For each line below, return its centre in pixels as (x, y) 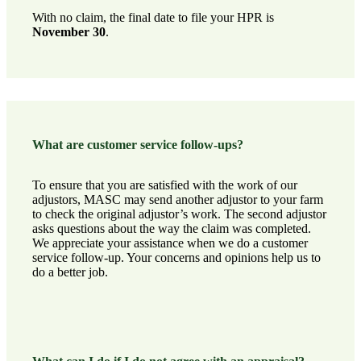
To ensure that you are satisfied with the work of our (165, 185)
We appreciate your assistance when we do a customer (170, 243)
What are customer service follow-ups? (138, 144)
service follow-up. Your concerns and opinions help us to (176, 257)
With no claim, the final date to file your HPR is (153, 18)
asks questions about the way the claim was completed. (172, 228)
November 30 (69, 32)
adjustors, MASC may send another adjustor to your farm (178, 199)
